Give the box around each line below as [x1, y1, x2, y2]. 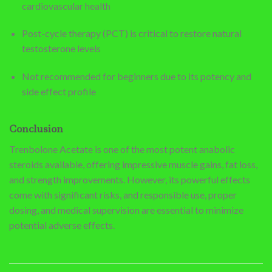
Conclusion [9, 122, 63, 136]
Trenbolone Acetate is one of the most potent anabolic [9, 143, 235, 155]
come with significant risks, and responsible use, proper [9, 189, 237, 201]
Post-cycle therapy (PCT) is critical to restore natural [21, 27, 242, 39]
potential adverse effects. [9, 219, 115, 231]
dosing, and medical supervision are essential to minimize [9, 204, 243, 216]
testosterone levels [21, 42, 101, 55]
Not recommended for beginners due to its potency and [21, 70, 251, 83]
